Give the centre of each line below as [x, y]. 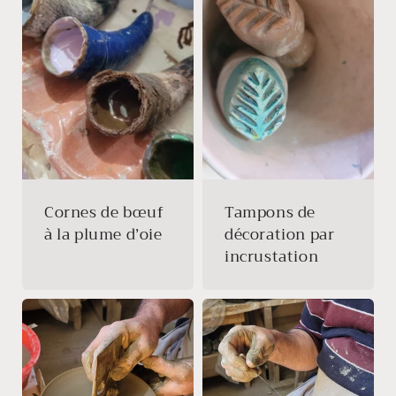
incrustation [272, 257]
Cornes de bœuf [104, 213]
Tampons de [270, 213]
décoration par [280, 235]
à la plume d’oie [103, 235]
